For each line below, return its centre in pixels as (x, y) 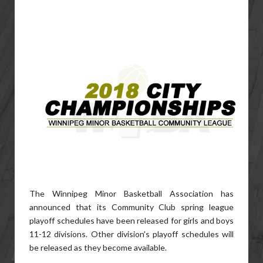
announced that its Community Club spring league (131, 207)
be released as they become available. (98, 247)
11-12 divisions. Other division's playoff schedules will (131, 234)
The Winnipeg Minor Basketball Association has (131, 193)
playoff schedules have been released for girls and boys (131, 220)
